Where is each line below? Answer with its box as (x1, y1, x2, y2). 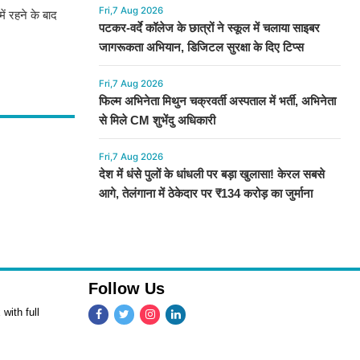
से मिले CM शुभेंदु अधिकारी (98, 113, 215, 128)
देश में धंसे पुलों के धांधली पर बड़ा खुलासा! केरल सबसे (98, 167, 325, 182)
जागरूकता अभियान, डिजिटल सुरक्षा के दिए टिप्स (98, 40, 304, 55)
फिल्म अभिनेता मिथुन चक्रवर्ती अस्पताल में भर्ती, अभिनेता (98, 94, 336, 108)
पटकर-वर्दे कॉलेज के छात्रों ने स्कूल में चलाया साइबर (98, 21, 320, 35)
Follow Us (88, 280, 165, 298)
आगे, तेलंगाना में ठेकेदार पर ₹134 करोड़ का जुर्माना (98, 186, 313, 201)
